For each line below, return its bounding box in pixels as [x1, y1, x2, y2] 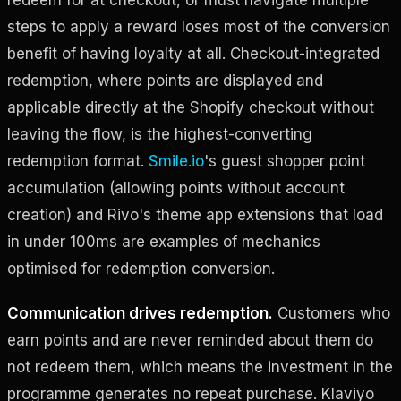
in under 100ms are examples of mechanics [7, 232, 320, 251]
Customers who [273, 303, 390, 322]
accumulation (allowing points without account [7, 178, 345, 197]
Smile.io [149, 151, 204, 170]
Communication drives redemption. [7, 303, 273, 322]
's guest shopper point [204, 151, 365, 170]
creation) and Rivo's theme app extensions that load [7, 205, 383, 224]
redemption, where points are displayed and [7, 71, 323, 90]
